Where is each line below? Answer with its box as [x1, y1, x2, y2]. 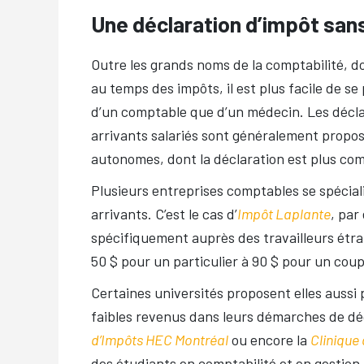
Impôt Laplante [237, 204, 331, 223]
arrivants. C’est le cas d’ [91, 204, 237, 223]
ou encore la [228, 330, 310, 349]
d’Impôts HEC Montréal [91, 330, 228, 349]
